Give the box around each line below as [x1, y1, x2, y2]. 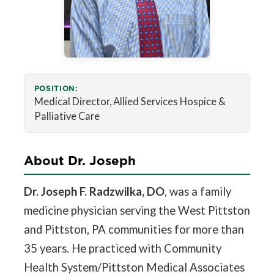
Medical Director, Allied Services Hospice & [34, 95, 226, 108]
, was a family [164, 185, 231, 199]
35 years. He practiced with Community [23, 242, 221, 256]
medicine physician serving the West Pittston [23, 204, 250, 218]
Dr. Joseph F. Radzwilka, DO [23, 185, 165, 199]
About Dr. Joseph [23, 152, 136, 170]
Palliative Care [34, 110, 100, 123]
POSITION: [34, 83, 78, 94]
